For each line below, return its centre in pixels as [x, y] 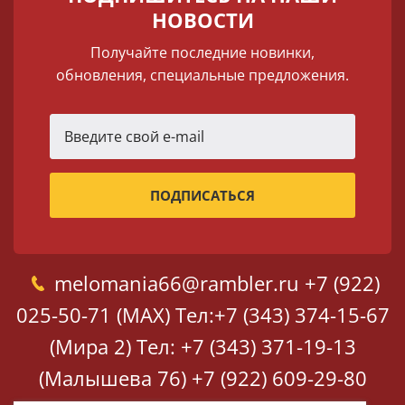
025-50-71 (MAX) [93, 315]
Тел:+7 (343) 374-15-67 [282, 315]
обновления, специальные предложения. [202, 75]
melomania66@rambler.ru [176, 283]
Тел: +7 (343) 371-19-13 [246, 346]
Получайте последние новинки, [202, 52]
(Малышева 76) [112, 378]
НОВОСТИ [202, 20]
